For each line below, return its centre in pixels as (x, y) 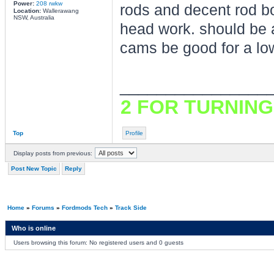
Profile (134, 133)
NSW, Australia (34, 17)
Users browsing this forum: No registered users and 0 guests (98, 243)
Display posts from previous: (53, 153)
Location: (27, 11)
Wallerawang (60, 11)
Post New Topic (34, 168)
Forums (43, 208)
